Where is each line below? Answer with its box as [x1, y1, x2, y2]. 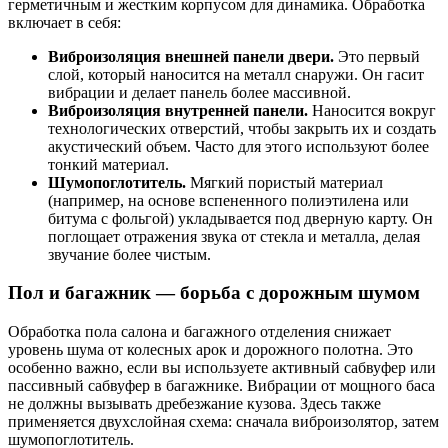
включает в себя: [8, 13, 121, 31]
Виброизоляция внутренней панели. [48, 101, 308, 119]
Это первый [334, 47, 420, 65]
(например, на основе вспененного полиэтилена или [48, 191, 409, 209]
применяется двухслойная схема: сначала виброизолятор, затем [8, 413, 439, 431]
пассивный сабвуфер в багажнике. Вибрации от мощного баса [8, 377, 435, 395]
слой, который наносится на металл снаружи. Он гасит [48, 65, 424, 83]
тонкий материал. [48, 155, 169, 173]
